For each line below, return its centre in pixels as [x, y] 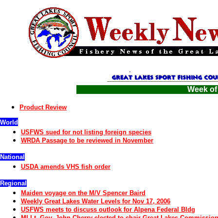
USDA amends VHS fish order [66, 167]
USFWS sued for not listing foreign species [86, 132]
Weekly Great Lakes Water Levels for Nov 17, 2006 [96, 201]
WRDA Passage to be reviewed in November [87, 140]
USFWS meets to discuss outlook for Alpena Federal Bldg [108, 209]
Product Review [43, 107]
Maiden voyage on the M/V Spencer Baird [83, 193]
